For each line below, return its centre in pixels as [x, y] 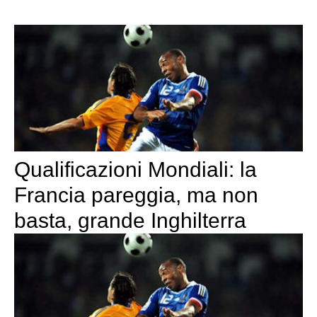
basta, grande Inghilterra [130, 221]
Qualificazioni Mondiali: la [136, 170]
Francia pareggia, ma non [136, 195]
